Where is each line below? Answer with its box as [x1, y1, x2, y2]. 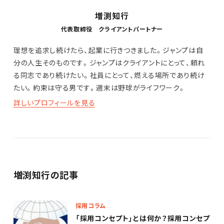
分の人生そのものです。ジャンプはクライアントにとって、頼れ [13, 58, 205, 67]
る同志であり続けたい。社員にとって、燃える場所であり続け [13, 71, 205, 79]
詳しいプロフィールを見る [13, 98, 95, 107]
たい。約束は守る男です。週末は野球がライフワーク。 [13, 83, 186, 92]
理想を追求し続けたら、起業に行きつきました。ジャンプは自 [13, 46, 203, 54]
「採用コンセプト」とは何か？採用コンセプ [75, 214, 210, 222]
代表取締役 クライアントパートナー [60, 25, 163, 33]
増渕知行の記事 [13, 170, 78, 180]
